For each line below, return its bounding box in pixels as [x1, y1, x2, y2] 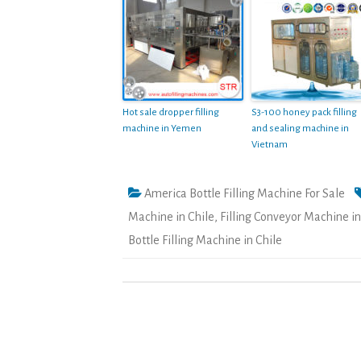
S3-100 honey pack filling [251, 106, 357, 118]
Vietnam [251, 139, 288, 150]
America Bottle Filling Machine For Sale [144, 186, 345, 200]
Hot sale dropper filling [122, 106, 219, 118]
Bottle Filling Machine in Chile [128, 233, 282, 247]
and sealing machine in [251, 122, 349, 134]
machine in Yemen [122, 122, 201, 134]
